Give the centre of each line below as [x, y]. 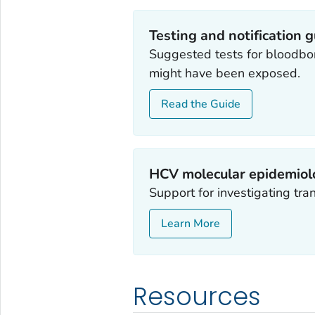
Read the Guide [201, 104]
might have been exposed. [225, 73]
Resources [197, 296]
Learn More [191, 224]
